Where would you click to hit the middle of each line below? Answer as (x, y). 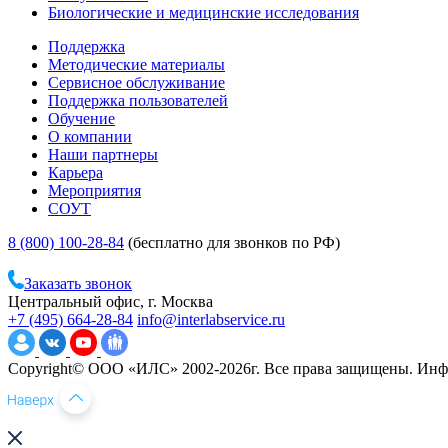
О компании (90, 136)
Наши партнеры (103, 154)
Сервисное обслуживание (136, 82)
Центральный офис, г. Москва (110, 301)
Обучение (81, 118)
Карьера (75, 172)
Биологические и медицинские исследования (203, 12)
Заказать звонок (78, 283)
